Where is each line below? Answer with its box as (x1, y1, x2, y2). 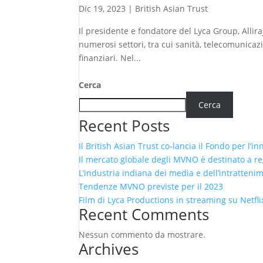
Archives (79, 238, 139, 260)
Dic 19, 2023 (79, 2, 126, 14)
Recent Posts (79, 115, 170, 137)
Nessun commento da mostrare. (79, 229, 206, 241)
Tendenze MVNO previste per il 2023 (79, 181, 224, 193)
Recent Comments (79, 204, 210, 225)
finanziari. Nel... (79, 52, 141, 63)
